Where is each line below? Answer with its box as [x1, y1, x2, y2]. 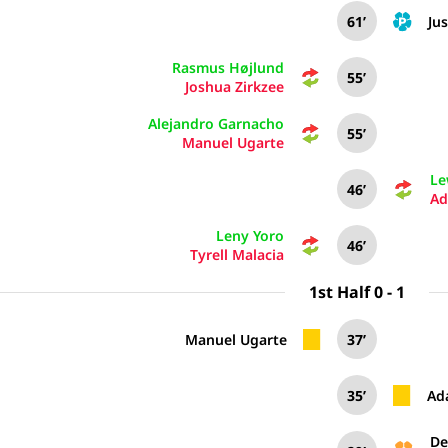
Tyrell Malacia [189, 245, 284, 264]
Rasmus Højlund [171, 58, 284, 77]
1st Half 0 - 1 [308, 281, 405, 303]
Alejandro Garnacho [147, 114, 284, 133]
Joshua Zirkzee [184, 77, 284, 96]
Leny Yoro [215, 226, 284, 245]
